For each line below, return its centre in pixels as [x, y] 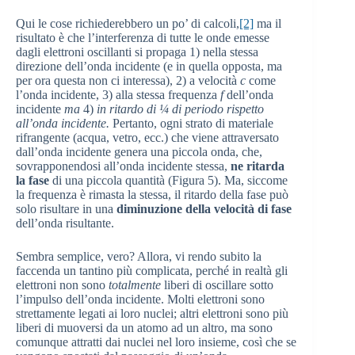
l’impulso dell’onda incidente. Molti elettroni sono [140, 300]
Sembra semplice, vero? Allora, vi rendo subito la [139, 257]
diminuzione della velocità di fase [204, 209]
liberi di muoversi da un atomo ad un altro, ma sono [144, 328]
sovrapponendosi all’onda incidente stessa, [123, 166]
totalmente [135, 285]
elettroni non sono [62, 285]
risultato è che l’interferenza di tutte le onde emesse [143, 38]
